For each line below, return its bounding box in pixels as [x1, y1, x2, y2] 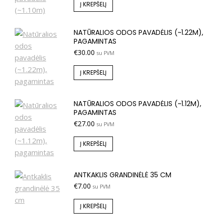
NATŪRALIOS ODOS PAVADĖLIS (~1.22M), [74, 27, 203, 37]
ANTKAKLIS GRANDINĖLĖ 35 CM [74, 170, 171, 180]
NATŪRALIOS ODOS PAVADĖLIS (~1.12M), [74, 99, 201, 109]
